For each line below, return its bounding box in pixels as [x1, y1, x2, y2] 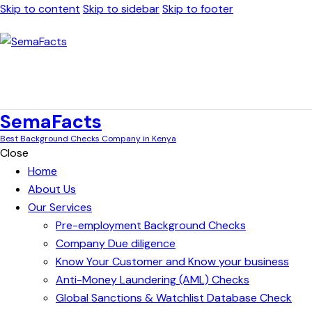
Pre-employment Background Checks [56, 217, 246, 233]
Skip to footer [162, 1, 233, 16]
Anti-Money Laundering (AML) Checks [56, 272, 249, 287]
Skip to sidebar [83, 1, 159, 16]
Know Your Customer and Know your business [56, 253, 289, 269]
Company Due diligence [56, 235, 175, 251]
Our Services [28, 199, 92, 214]
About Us [28, 181, 76, 196]
